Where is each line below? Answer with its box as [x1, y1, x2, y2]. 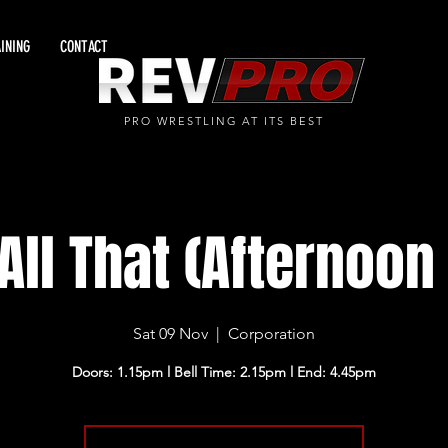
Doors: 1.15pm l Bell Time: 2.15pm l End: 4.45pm [72, 363, 377, 381]
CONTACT [60, 37, 108, 56]
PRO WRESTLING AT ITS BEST [123, 114, 325, 128]
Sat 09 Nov [133, 324, 209, 343]
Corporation [228, 324, 316, 343]
